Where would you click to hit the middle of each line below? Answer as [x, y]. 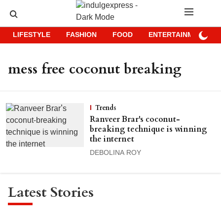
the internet [112, 139]
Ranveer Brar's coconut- [135, 119]
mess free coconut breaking [95, 69]
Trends [106, 108]
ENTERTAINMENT [178, 35]
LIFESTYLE [32, 35]
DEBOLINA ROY [115, 153]
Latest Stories [51, 192]
